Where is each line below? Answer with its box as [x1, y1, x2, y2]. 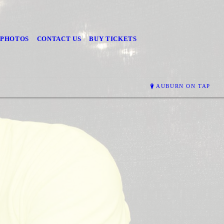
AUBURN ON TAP [156, 83, 211, 89]
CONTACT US [36, 35, 81, 43]
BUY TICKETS [89, 35, 137, 43]
